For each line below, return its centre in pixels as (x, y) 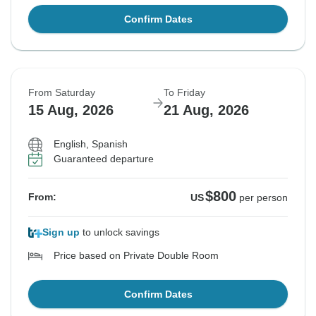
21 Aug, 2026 (206, 110)
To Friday (184, 93)
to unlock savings (120, 232)
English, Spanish (91, 144)
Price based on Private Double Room (136, 256)
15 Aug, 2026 (71, 110)
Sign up (61, 232)
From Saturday (62, 93)
